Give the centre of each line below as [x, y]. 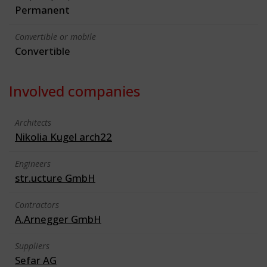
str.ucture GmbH [55, 178]
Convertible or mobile [55, 36]
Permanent [42, 10]
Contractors [37, 204]
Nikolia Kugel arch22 [63, 136]
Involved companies [74, 91]
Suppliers [32, 246]
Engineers [33, 163]
